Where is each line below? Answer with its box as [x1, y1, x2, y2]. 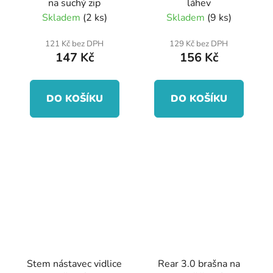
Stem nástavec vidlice [27, 257, 122, 271]
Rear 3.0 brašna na [157, 257, 240, 271]
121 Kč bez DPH [45, 38, 104, 49]
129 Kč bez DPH [169, 38, 228, 49]
